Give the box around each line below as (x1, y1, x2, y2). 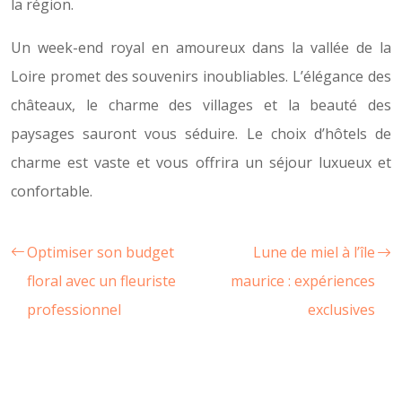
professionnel (27, 300, 121, 319)
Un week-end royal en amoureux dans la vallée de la (11, 38, 391, 57)
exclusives (308, 300, 375, 319)
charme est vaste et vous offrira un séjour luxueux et (11, 153, 391, 172)
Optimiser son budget (27, 242, 174, 262)
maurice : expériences (231, 271, 375, 291)
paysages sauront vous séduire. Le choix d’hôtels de (11, 124, 391, 144)
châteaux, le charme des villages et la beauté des (11, 95, 391, 115)
